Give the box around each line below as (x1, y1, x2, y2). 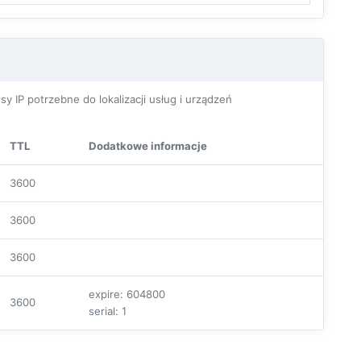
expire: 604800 (89, 287, 165, 301)
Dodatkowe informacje (89, 139, 207, 152)
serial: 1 (89, 304, 127, 317)
